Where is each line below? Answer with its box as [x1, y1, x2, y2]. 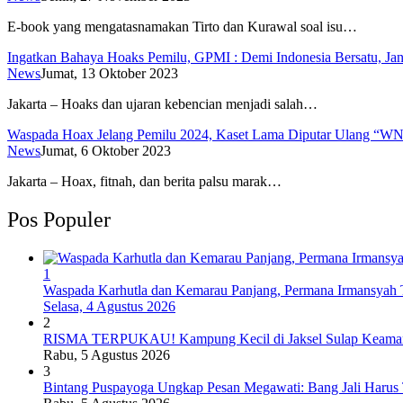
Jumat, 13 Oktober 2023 [40, 66, 178, 82]
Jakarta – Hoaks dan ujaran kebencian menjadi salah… [7, 96, 318, 112]
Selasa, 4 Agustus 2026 [43, 299, 175, 315]
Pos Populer [7, 208, 111, 232]
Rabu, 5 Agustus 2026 [43, 347, 170, 363]
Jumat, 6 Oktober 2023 [40, 143, 171, 159]
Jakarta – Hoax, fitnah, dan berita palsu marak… [7, 174, 282, 190]
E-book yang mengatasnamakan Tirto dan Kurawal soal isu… [7, 19, 357, 35]
